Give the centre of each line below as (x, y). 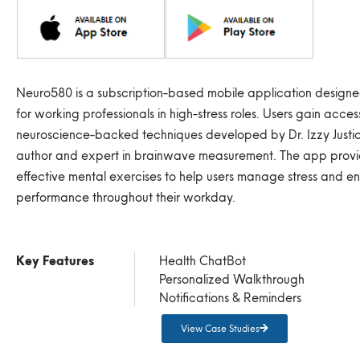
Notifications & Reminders (230, 298)
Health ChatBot (202, 261)
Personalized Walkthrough (232, 280)
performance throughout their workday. (126, 197)
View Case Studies (220, 328)
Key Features (55, 261)
